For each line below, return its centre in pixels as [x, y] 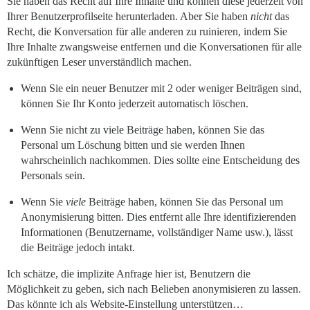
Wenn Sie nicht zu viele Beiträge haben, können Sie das [143, 130]
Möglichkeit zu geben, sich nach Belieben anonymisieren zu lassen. [154, 289]
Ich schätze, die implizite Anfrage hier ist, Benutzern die [129, 274]
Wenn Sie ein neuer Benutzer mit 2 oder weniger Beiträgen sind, [161, 89]
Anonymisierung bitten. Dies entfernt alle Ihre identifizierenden [158, 217]
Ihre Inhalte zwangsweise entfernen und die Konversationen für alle [154, 47]
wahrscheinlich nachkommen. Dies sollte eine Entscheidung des [160, 161]
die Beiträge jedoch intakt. [78, 248]
